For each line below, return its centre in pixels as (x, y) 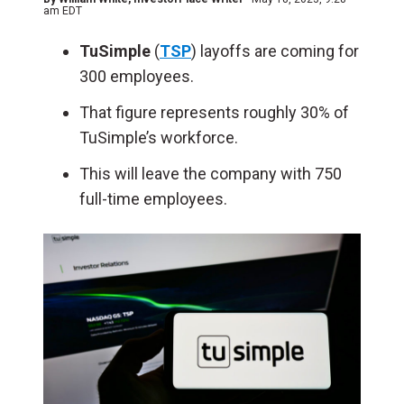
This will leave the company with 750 (211, 174)
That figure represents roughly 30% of (214, 112)
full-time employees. (153, 199)
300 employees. (137, 76)
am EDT (63, 11)
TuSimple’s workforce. (159, 138)
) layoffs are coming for (275, 51)
